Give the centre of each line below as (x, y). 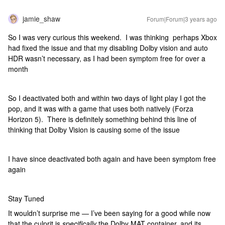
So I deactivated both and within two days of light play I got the (107, 98)
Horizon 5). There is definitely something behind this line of (102, 119)
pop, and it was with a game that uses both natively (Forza (101, 108)
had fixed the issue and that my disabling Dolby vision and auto (108, 48)
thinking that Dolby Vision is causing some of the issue (94, 130)
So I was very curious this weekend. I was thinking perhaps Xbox (113, 37)
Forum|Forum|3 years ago (182, 19)
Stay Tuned (26, 198)
